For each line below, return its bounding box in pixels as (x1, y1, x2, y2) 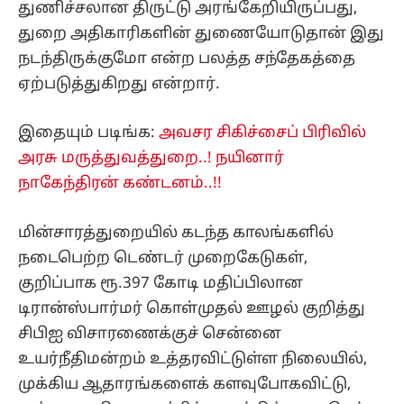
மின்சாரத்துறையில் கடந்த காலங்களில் (18, 223, 334, 243)
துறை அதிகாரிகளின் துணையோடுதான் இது (18, 24, 384, 44)
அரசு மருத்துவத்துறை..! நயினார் (18, 149, 284, 169)
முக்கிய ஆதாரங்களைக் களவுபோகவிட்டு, (18, 374, 351, 394)
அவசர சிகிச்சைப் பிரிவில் (159, 124, 366, 143)
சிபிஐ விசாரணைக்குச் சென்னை (18, 324, 281, 344)
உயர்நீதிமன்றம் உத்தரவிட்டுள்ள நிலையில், (18, 349, 367, 369)
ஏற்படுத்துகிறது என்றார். (18, 75, 220, 95)
